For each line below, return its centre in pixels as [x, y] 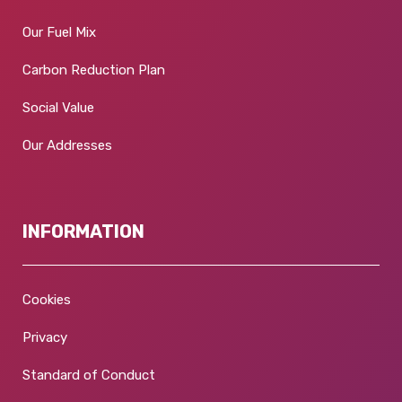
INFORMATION [83, 231]
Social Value [58, 107]
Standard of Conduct [89, 375]
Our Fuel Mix [59, 32]
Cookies [47, 299]
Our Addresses [67, 145]
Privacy [45, 337]
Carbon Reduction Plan [94, 70]
